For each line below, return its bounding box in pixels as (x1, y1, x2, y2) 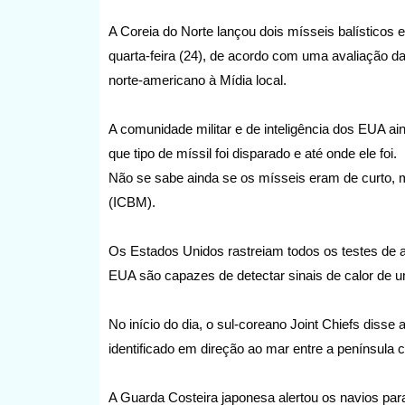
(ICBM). (108, 193, 155, 210)
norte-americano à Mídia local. (108, 71, 290, 88)
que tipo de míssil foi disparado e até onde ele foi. (108, 145, 397, 161)
